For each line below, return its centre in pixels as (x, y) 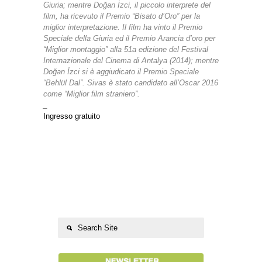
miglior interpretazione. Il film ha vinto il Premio (123, 27)
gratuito (87, 116)
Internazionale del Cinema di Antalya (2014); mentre (131, 61)
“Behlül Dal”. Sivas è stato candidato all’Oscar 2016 (131, 83)
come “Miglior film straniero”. (92, 94)
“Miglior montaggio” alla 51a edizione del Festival (126, 50)
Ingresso (59, 116)
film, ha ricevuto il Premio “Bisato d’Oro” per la (122, 16)
